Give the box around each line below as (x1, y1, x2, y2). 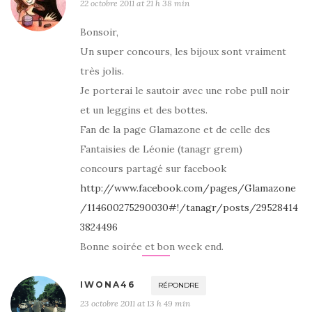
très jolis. (80, 65, 124, 77)
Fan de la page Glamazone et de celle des (80, 123, 270, 136)
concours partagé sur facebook (80, 162, 226, 175)
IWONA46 (80, 279, 135, 290)
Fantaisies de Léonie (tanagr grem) (80, 143, 242, 155)
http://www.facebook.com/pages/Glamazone (80, 182, 296, 194)
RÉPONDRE (158, 281, 199, 290)
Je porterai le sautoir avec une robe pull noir (80, 84, 290, 97)
